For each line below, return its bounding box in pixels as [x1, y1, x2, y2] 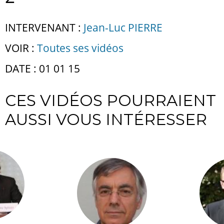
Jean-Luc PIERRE [83, 20, 162, 34]
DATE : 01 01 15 [5, 61, 80, 75]
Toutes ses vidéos [37, 40, 123, 55]
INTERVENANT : [5, 20, 81, 34]
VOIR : [5, 40, 37, 55]
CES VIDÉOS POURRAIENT [5, 90, 216, 110]
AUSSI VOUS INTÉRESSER [5, 109, 207, 129]
